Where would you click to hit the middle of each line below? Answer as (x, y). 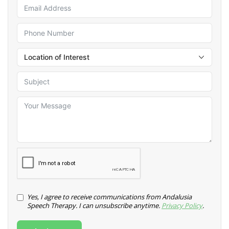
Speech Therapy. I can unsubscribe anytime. (94, 206)
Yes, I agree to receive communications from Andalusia (109, 197)
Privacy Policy (182, 206)
